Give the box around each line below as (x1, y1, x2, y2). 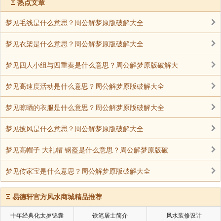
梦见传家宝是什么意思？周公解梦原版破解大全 (5, 165, 150, 176)
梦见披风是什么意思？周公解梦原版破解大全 (5, 123, 144, 133)
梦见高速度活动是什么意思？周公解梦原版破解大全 (5, 80, 164, 91)
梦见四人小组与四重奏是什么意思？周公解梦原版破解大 (5, 59, 178, 70)
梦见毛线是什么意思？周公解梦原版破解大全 (5, 17, 144, 27)
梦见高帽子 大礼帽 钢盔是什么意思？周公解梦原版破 (5, 144, 168, 154)
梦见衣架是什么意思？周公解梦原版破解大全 (5, 38, 144, 48)
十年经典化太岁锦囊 (10, 210, 64, 219)
